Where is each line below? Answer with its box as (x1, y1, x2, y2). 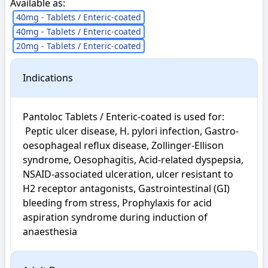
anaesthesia (23, 225, 77, 238)
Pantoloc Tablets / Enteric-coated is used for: (23, 110, 227, 123)
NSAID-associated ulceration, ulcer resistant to (23, 167, 233, 181)
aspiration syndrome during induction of (23, 211, 208, 224)
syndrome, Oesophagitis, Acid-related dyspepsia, (23, 153, 243, 166)
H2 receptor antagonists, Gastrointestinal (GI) (23, 182, 230, 195)
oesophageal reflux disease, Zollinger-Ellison (23, 139, 224, 152)
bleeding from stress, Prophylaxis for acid (23, 196, 212, 209)
